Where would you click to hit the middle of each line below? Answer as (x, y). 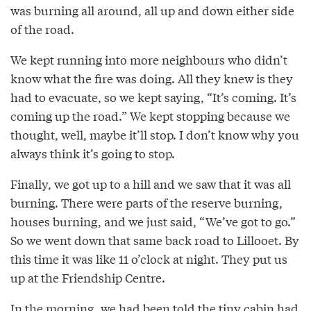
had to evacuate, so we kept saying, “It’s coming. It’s (153, 97)
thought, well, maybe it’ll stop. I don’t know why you (155, 135)
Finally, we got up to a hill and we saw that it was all (151, 184)
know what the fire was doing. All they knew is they (152, 78)
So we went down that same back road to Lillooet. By (155, 240)
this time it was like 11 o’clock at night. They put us (149, 259)
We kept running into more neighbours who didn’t (149, 60)
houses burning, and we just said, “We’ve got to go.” (153, 221)
